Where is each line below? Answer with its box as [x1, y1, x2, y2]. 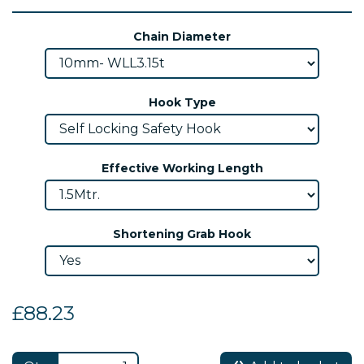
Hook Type [148, 94, 216, 110]
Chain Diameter [133, 28, 231, 44]
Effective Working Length [101, 160, 263, 175]
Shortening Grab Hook [113, 226, 251, 241]
